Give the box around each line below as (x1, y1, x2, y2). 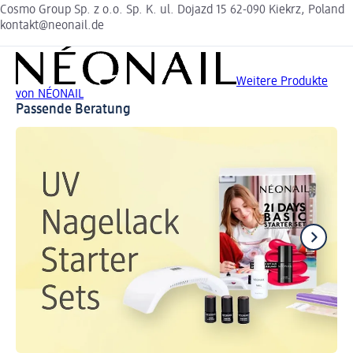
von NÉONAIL (16, 88, 84, 102)
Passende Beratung (16, 102, 131, 117)
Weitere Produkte (236, 76, 328, 89)
